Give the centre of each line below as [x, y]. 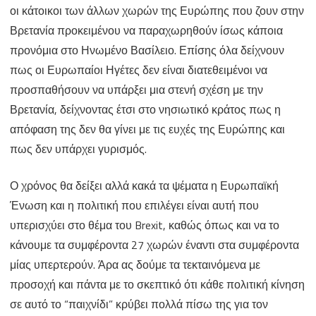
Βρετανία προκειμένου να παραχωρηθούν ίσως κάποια [146, 31]
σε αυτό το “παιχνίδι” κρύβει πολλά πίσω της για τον [139, 304]
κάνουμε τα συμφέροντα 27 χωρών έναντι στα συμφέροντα [154, 245]
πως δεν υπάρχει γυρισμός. [78, 149]
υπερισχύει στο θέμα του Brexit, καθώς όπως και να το [145, 225]
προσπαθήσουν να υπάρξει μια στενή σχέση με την [136, 90]
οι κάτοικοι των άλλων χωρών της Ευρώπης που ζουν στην [157, 11]
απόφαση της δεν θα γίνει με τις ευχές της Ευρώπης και [147, 129]
